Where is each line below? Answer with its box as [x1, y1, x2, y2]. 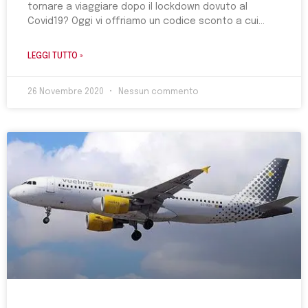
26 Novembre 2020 [27, 88, 106, 96]
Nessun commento [116, 88, 199, 96]
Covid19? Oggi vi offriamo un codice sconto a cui [27, 16, 258, 26]
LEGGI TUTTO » [27, 52, 83, 60]
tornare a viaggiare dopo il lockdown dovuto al [27, 2, 247, 12]
